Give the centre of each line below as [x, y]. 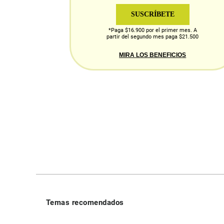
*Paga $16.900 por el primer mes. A [152, 30]
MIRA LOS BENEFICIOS [153, 55]
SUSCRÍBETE [152, 14]
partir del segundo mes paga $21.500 [153, 37]
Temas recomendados [85, 203]
